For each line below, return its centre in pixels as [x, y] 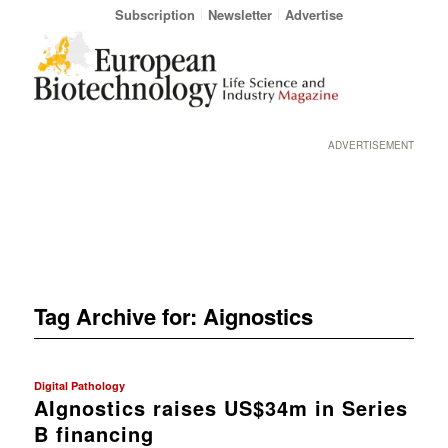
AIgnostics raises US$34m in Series [220, 407]
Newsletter [239, 14]
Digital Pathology [79, 385]
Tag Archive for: [118, 315]
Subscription [154, 14]
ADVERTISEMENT [371, 145]
